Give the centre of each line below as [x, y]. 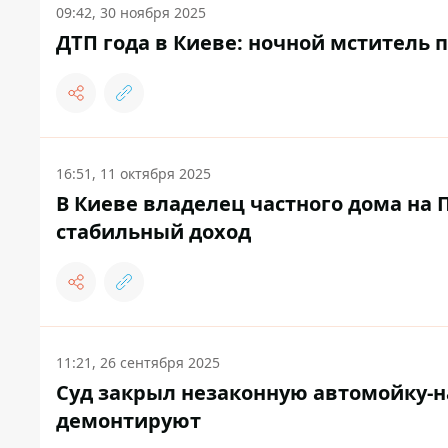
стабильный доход [153, 232]
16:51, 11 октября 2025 [133, 174]
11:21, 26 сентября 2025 [138, 363]
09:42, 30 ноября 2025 [131, 13]
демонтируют [128, 421]
